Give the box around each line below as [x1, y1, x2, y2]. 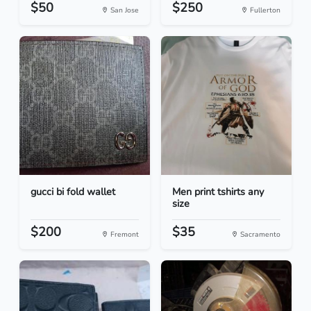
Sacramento [238, 229, 280, 240]
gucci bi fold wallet [31, 185, 115, 199]
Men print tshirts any [172, 185, 264, 199]
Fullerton [248, 5, 280, 16]
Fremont [108, 229, 139, 240]
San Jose [108, 5, 139, 16]
